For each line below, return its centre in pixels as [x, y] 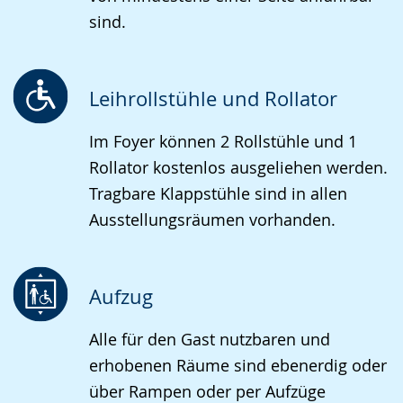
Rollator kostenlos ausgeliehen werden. [238, 167]
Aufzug [121, 296]
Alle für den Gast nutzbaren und [210, 339]
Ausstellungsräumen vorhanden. [212, 219]
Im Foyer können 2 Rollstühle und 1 [223, 141]
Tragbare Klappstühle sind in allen [218, 193]
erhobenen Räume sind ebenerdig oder [238, 365]
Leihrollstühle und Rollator [213, 99]
